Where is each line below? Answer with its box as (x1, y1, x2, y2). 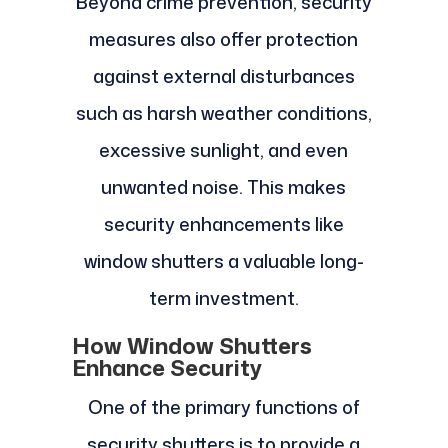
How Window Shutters (71, 330, 312, 362)
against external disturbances (92, 63, 355, 90)
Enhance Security (71, 352, 262, 384)
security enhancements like (103, 211, 344, 238)
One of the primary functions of (87, 394, 360, 421)
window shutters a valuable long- (83, 248, 364, 275)
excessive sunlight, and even (99, 137, 349, 164)
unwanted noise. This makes (101, 174, 347, 201)
